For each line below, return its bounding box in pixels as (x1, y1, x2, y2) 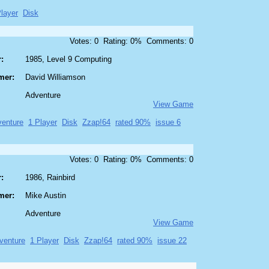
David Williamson (25, 73, 85, 82)
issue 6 (156, 118, 181, 127)
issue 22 (157, 236, 187, 246)
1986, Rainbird (25, 173, 75, 183)
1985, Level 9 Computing (25, 55, 112, 64)
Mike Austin (25, 191, 66, 201)
